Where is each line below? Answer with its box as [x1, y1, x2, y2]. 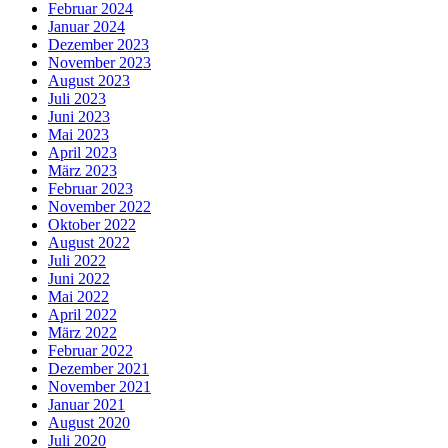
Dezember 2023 [48, 36, 149, 54]
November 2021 [48, 378, 151, 396]
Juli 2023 [48, 90, 106, 108]
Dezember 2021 [48, 360, 149, 378]
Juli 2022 [48, 252, 106, 270]
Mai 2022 [48, 288, 109, 306]
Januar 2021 [48, 396, 125, 414]
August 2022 [48, 234, 130, 252]
